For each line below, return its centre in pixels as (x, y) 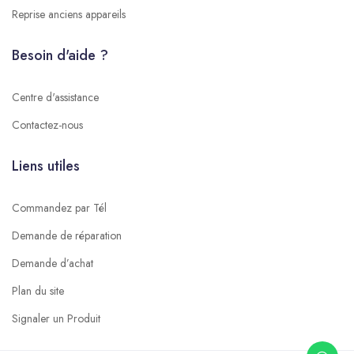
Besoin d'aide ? (60, 55)
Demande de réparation (67, 235)
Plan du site (38, 290)
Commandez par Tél (59, 207)
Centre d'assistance (55, 97)
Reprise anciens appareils (69, 14)
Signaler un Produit (56, 318)
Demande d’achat (53, 263)
